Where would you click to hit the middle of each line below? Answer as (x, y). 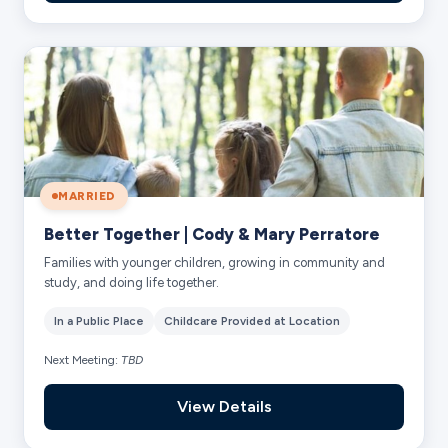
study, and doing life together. (132, 282)
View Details (224, 406)
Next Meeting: (83, 359)
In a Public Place (99, 320)
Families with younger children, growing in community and (215, 262)
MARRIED (87, 195)
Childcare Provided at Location (252, 320)
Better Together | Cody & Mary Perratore (212, 233)
